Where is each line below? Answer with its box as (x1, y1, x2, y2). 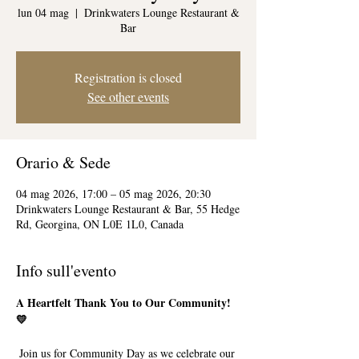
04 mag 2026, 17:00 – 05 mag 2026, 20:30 (16, 186, 211, 201)
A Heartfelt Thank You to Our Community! (16, 294, 234, 311)
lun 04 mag (17, 5, 69, 20)
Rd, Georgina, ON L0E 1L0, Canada (16, 216, 184, 232)
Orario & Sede (16, 151, 111, 173)
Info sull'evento (16, 260, 116, 281)
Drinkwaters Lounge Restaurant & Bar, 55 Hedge (16, 201, 240, 216)
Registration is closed (75, 69, 182, 86)
